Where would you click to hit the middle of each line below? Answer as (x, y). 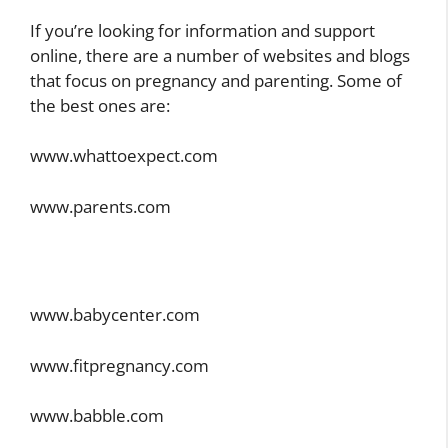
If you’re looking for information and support (202, 30)
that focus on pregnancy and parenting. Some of (216, 80)
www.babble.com (97, 416)
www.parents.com (100, 206)
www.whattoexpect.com (124, 156)
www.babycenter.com (115, 315)
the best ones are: (100, 105)
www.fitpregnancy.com (119, 365)
